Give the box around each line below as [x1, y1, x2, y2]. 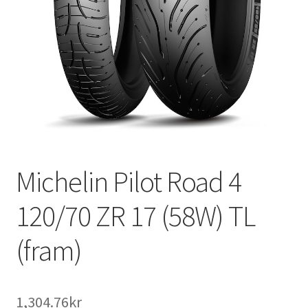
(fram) [15, 232, 82, 269]
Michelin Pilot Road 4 [15, 164, 241, 200]
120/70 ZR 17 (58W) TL [15, 198, 255, 234]
